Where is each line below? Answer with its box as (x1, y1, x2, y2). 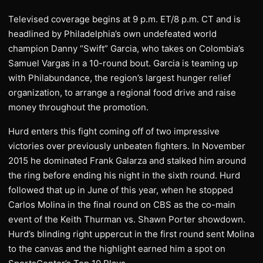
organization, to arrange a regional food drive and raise (8, 87, 236, 98)
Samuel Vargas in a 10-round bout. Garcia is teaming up (8, 58, 238, 69)
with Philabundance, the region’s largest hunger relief (8, 72, 231, 83)
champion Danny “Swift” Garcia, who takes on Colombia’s (8, 43, 244, 54)
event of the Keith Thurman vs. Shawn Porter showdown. (8, 214, 245, 225)
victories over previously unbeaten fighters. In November (8, 140, 245, 151)
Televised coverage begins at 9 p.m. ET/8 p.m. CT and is (8, 14, 241, 25)
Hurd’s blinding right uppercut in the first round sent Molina (8, 228, 254, 240)
